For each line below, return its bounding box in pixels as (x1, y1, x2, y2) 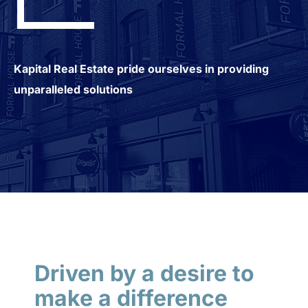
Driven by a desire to (34, 260, 254, 287)
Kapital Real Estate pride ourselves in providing (14, 62, 269, 76)
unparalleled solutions (14, 82, 133, 96)
